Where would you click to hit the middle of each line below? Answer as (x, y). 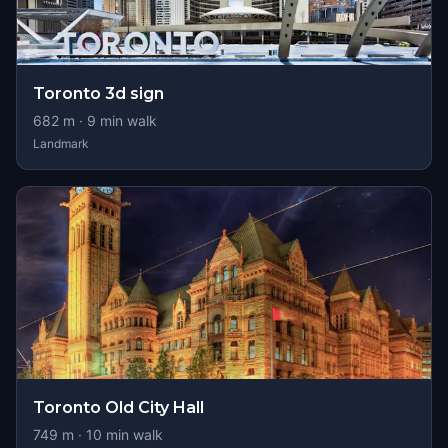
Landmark (61, 143)
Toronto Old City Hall (118, 407)
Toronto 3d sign (98, 93)
